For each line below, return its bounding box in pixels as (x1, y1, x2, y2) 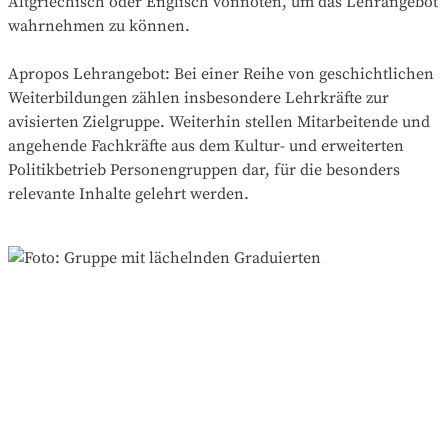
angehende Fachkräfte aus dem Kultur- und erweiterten (8, 136, 404, 157)
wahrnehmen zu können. (8, 16, 190, 37)
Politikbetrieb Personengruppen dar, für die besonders (8, 160, 400, 181)
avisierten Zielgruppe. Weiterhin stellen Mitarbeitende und (8, 112, 430, 133)
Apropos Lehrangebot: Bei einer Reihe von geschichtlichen (8, 64, 434, 85)
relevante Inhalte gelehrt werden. (8, 184, 249, 205)
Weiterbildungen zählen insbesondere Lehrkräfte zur (8, 88, 389, 109)
